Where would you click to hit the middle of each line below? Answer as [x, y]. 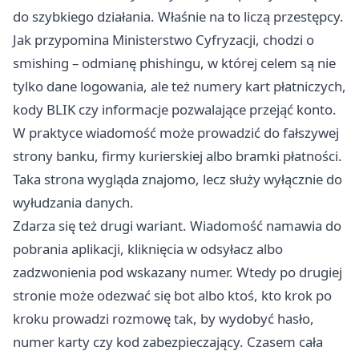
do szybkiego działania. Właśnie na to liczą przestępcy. [178, 16]
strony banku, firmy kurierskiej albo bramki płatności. [177, 155]
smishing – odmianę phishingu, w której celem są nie [174, 63]
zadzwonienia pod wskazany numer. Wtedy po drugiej [177, 272]
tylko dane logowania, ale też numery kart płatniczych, [179, 86]
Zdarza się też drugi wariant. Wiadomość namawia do [177, 225]
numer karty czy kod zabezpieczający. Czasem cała [168, 341]
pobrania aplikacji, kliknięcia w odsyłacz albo [148, 248]
